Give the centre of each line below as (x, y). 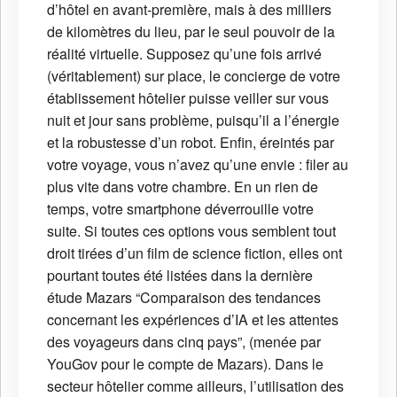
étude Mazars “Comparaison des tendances (184, 297)
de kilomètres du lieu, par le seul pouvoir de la (191, 31)
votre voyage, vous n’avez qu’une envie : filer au (198, 164)
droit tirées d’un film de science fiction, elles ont (195, 253)
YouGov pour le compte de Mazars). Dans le (185, 363)
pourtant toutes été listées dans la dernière (180, 275)
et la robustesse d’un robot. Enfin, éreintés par (191, 142)
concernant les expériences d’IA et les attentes (193, 319)
